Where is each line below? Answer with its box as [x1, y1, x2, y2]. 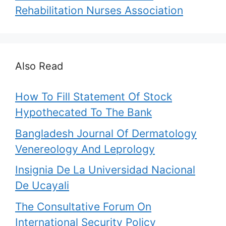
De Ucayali [15, 179, 69, 192]
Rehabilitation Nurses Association [15, 4, 183, 17]
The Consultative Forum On [15, 200, 151, 213]
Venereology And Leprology [15, 142, 155, 155]
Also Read [15, 60, 63, 72]
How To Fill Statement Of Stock [15, 90, 172, 103]
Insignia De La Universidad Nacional [15, 163, 195, 176]
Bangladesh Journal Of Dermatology [15, 127, 197, 140]
